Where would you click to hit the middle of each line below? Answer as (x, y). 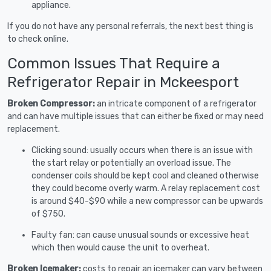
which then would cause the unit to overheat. (120, 247)
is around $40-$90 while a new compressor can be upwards (147, 201)
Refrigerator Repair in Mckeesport (123, 82)
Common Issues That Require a (114, 63)
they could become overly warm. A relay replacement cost (146, 188)
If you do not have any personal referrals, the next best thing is (130, 26)
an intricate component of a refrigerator (177, 103)
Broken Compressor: (52, 103)
